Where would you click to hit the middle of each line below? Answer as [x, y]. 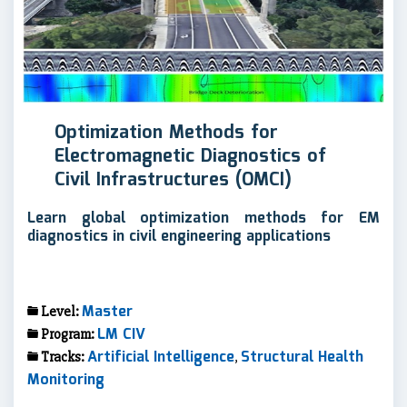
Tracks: [64, 357]
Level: [61, 311]
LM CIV [121, 334]
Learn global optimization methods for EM [203, 218]
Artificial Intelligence [161, 357]
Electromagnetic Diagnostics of [190, 156]
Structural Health [302, 357]
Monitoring [66, 380]
